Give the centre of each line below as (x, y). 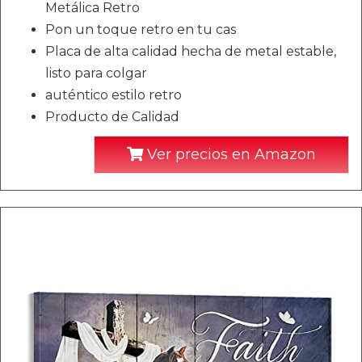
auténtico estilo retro (114, 95)
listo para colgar (96, 73)
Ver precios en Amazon (229, 154)
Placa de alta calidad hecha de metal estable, (191, 51)
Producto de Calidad (112, 116)
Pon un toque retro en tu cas (141, 29)
